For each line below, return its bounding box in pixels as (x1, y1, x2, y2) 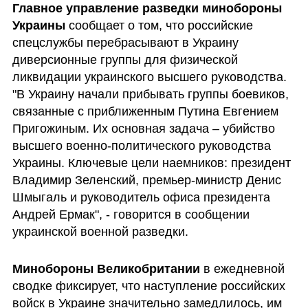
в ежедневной (203, 262, 285, 276)
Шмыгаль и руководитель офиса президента (12, 190, 270, 205)
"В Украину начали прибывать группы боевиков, (12, 87, 289, 102)
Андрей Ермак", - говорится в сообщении (12, 208, 250, 222)
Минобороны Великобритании (12, 262, 203, 276)
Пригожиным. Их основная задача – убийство (12, 122, 275, 136)
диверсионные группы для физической (12, 53, 238, 67)
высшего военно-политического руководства (12, 139, 271, 153)
